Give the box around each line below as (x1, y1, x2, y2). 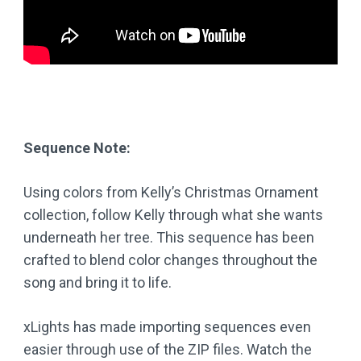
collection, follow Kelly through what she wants (23, 206, 323, 223)
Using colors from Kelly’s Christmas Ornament (23, 184, 318, 201)
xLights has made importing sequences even (23, 318, 311, 335)
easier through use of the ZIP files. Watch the (23, 341, 312, 358)
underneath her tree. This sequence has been (23, 229, 314, 246)
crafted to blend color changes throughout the (23, 251, 317, 268)
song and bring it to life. (23, 274, 172, 291)
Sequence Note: (23, 139, 131, 156)
